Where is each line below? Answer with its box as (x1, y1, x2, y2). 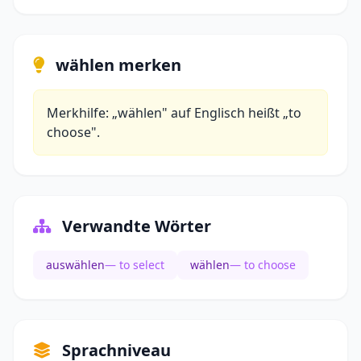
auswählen (46, 257, 105, 273)
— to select (105, 257, 164, 273)
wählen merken (52, 54, 181, 77)
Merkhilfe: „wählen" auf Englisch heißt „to (47, 104, 301, 122)
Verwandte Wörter (58, 215, 211, 238)
